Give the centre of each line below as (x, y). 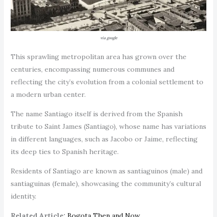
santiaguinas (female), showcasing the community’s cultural (106, 183)
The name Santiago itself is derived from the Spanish (96, 114)
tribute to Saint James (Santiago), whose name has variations (108, 126)
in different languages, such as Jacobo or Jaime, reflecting (104, 139)
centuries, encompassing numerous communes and (92, 69)
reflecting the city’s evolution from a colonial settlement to (107, 82)
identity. (23, 196)
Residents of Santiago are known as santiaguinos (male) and (106, 171)
